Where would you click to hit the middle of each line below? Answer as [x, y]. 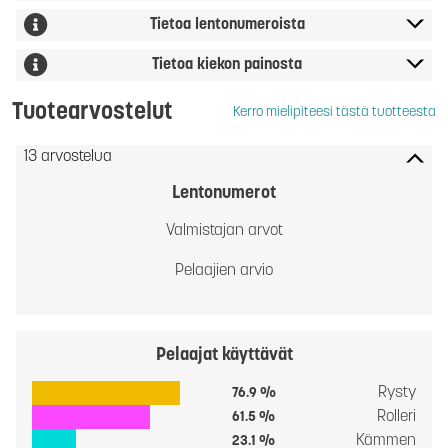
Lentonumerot [224, 193]
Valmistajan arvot [224, 231]
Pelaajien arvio [224, 271]
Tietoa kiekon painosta [227, 65]
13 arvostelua [68, 157]
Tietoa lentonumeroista [227, 25]
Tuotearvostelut [92, 113]
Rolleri [396, 417]
